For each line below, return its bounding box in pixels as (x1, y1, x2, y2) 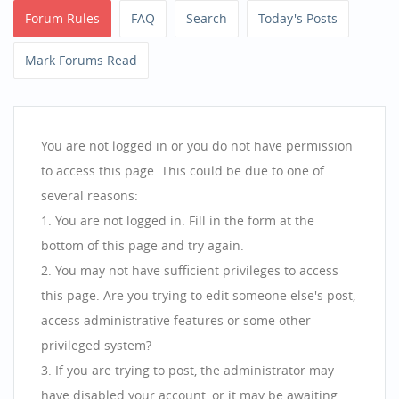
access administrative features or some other (41, 312, 311, 329)
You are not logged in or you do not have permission (41, 137, 353, 154)
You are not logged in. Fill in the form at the (55, 212, 314, 229)
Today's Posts (258, 10, 338, 27)
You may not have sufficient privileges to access (55, 262, 338, 279)
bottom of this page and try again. (41, 237, 244, 254)
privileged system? (41, 337, 151, 354)
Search (186, 10, 227, 27)
